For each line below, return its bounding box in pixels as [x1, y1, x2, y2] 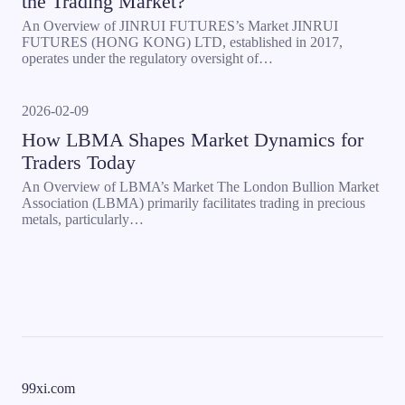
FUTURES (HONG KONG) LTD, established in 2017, [22, 34, 343, 50]
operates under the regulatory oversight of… [22, 51, 273, 66]
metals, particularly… [22, 212, 144, 227]
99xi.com [22, 381, 75, 396]
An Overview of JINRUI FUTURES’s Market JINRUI [22, 18, 338, 33]
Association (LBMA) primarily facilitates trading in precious [22, 195, 365, 211]
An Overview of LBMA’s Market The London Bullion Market [22, 179, 379, 194]
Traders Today [22, 151, 136, 174]
